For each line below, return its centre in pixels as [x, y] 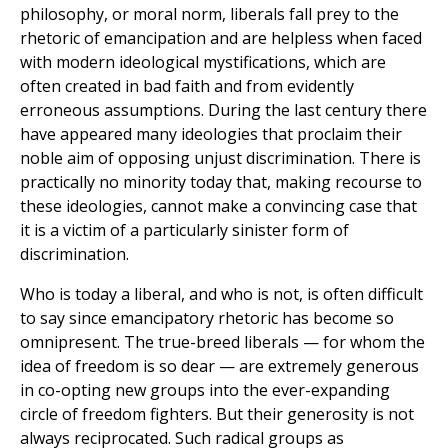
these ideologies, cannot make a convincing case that [218, 206]
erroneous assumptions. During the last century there [223, 110]
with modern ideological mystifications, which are [203, 62]
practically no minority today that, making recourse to [221, 182]
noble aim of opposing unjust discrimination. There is [220, 158]
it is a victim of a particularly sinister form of [184, 230]
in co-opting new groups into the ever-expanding [205, 390]
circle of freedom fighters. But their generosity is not [217, 414]
